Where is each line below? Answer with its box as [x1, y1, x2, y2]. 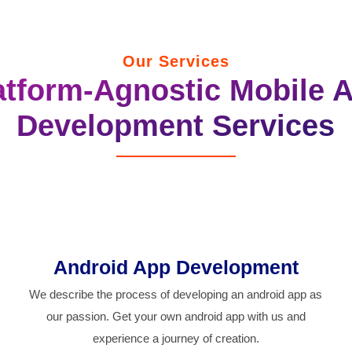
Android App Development [53, 256, 299, 279]
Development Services [16, 108, 335, 142]
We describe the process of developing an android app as [29, 288, 323, 302]
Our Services [123, 52, 229, 70]
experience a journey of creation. [92, 332, 259, 346]
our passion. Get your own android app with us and [46, 310, 306, 324]
